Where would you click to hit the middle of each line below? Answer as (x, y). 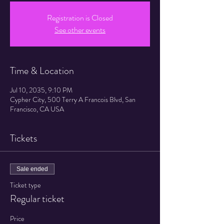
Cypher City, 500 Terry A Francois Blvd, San (73, 99)
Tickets (23, 138)
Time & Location (42, 71)
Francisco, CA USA (37, 109)
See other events (80, 30)
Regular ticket (37, 199)
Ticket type (25, 185)
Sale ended (32, 169)
